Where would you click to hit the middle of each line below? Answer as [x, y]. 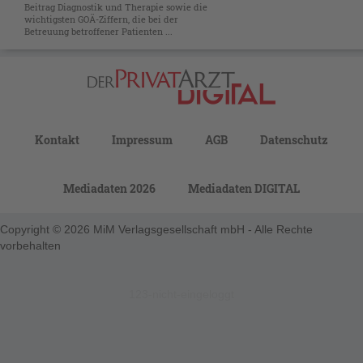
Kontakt [57, 140]
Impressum [142, 140]
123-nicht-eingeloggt [181, 295]
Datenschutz [294, 140]
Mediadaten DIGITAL [244, 189]
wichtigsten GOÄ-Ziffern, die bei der [101, 19]
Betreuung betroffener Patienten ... [98, 32]
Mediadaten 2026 [109, 189]
